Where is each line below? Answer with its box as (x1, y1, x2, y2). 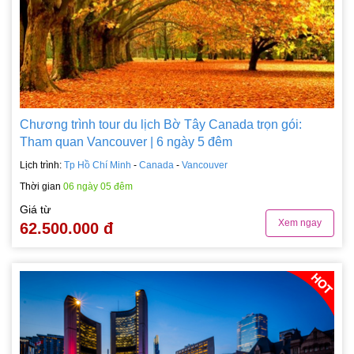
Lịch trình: (20, 159, 64, 171)
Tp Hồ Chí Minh (64, 159, 131, 171)
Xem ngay (278, 217, 322, 228)
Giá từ (20, 202, 51, 216)
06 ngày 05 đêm (63, 180, 133, 192)
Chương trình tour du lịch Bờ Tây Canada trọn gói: (20, 117, 302, 131)
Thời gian (20, 180, 63, 192)
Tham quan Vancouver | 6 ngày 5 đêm (20, 134, 232, 149)
